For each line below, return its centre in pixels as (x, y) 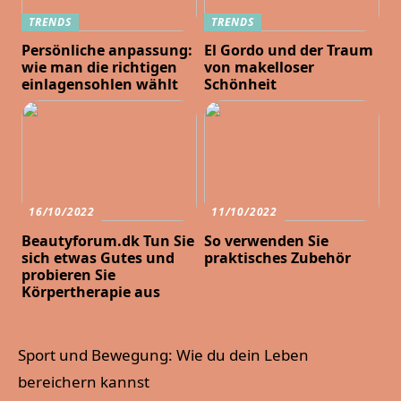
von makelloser (260, 68)
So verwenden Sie (267, 241)
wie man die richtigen (100, 68)
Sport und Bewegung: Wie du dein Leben (163, 355)
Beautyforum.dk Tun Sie (108, 241)
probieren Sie (69, 275)
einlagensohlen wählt (100, 85)
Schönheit (241, 85)
